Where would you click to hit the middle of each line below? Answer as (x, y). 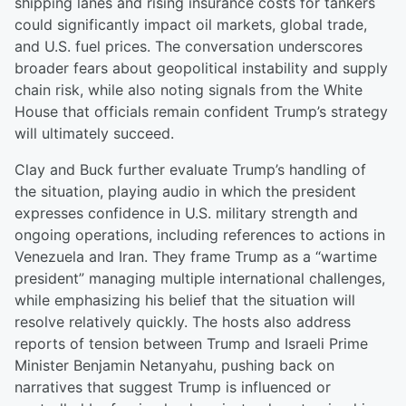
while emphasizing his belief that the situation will (185, 300)
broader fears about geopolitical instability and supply (201, 68)
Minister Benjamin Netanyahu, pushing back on (174, 365)
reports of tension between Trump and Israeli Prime (191, 343)
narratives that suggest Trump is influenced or (173, 387)
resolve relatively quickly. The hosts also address (183, 322)
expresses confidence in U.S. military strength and (186, 213)
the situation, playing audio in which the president (185, 191)
